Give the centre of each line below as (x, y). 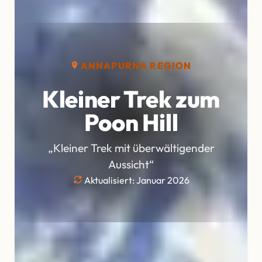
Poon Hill (131, 123)
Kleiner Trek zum (131, 99)
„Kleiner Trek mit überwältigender (131, 148)
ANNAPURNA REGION (136, 66)
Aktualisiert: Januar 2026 (136, 180)
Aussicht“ (131, 165)
